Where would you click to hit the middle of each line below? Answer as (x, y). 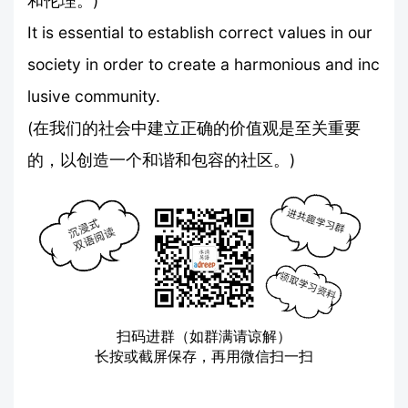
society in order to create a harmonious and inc (204, 64)
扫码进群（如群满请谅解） (204, 336)
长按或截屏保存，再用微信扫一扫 (204, 356)
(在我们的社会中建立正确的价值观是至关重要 (194, 127)
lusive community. (94, 96)
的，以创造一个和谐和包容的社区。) (161, 159)
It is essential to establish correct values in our (200, 32)
